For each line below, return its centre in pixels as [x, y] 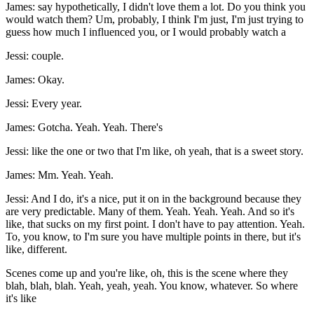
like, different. [36, 250]
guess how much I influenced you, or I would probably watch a [146, 32]
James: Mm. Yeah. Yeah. [60, 175]
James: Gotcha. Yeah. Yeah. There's [84, 128]
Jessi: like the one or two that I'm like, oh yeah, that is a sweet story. [155, 151]
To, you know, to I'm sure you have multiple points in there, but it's [153, 237]
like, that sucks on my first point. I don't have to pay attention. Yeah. [155, 224]
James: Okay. [35, 80]
